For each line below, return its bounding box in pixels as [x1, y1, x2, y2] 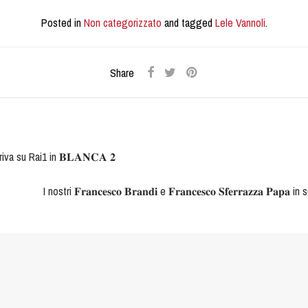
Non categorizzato [83, 15, 162, 30]
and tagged [161, 15, 215, 30]
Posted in [41, 15, 84, 30]
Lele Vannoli [214, 15, 265, 30]
